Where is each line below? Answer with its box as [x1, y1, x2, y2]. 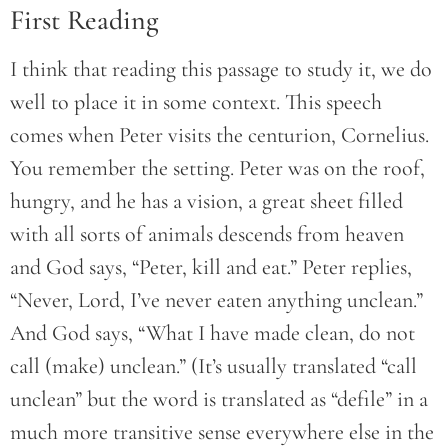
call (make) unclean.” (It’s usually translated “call [10, 353, 417, 380]
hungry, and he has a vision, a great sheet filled [10, 188, 403, 215]
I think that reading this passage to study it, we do [10, 56, 432, 83]
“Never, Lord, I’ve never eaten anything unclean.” [10, 287, 423, 314]
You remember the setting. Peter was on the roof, [10, 155, 425, 182]
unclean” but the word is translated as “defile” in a [10, 386, 428, 413]
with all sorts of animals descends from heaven [10, 221, 404, 248]
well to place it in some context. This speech [10, 89, 382, 116]
